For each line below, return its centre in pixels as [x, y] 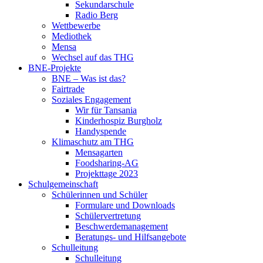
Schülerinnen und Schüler [100, 195]
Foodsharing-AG [107, 163]
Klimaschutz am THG [93, 142]
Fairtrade [68, 89]
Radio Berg [97, 15]
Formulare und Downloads [125, 205]
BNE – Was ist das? [89, 78]
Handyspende [101, 131]
